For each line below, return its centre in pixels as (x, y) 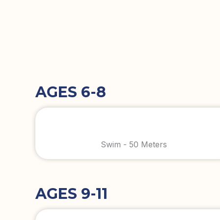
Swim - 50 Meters (134, 144)
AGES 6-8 (71, 92)
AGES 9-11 (71, 193)
